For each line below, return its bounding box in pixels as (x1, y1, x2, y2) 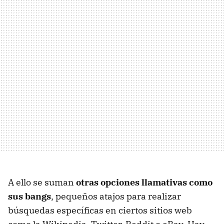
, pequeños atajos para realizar (51, 190, 181, 202)
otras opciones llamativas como (76, 176, 212, 188)
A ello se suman (8, 176, 76, 188)
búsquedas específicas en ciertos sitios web (8, 204, 192, 216)
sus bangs (8, 190, 51, 202)
